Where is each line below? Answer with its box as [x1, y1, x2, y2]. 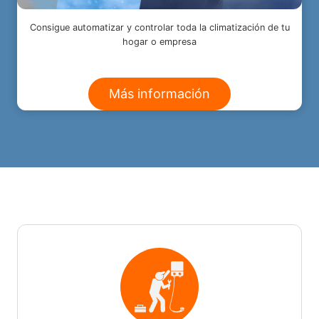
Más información [109, 85, 210, 101]
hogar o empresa [122, 36, 197, 47]
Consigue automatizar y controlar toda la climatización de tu [29, 21, 290, 33]
